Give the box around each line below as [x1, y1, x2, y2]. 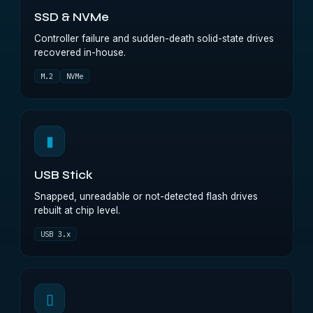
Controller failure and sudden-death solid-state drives [34, 33, 274, 44]
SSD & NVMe [34, 10, 109, 24]
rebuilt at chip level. [34, 205, 120, 216]
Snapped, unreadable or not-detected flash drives [34, 191, 258, 202]
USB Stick [34, 168, 93, 182]
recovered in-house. [34, 47, 126, 58]
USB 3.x [41, 229, 71, 239]
